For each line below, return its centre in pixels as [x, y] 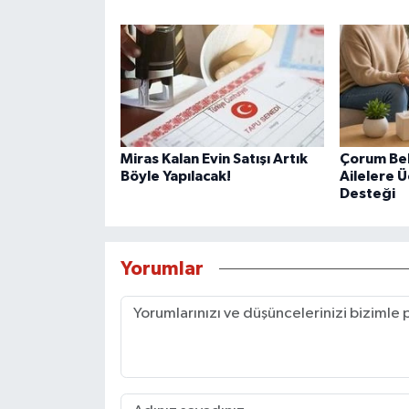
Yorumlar [162, 268]
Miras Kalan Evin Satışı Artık [214, 159]
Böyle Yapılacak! [175, 177]
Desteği [367, 194]
